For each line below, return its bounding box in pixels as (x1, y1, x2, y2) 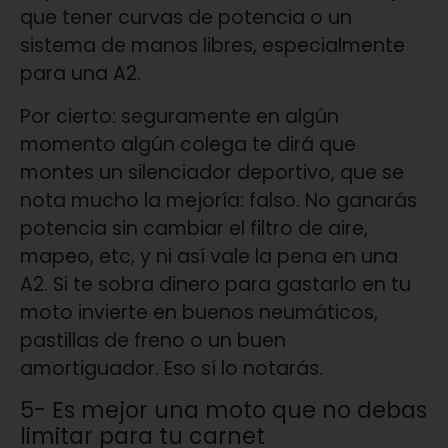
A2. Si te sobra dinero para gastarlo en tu (20, 270, 411, 298)
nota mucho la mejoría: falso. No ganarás (20, 186, 417, 214)
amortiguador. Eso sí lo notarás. (20, 354, 323, 382)
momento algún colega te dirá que (20, 130, 356, 158)
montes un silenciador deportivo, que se (20, 158, 404, 186)
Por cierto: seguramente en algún (20, 102, 339, 130)
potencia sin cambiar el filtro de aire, (20, 214, 368, 242)
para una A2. (20, 60, 141, 88)
